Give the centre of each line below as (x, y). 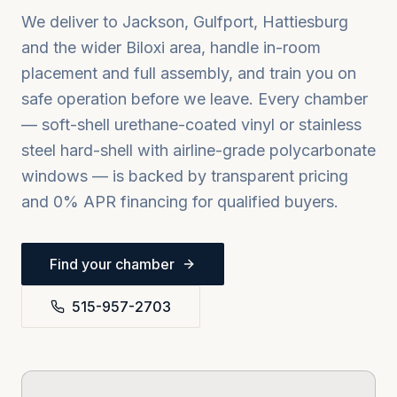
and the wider (74, 47)
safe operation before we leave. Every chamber (195, 99)
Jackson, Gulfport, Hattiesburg (235, 22)
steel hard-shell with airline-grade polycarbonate (198, 150)
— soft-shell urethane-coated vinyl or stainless (191, 125)
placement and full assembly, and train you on (189, 73)
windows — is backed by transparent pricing (185, 176)
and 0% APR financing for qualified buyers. (180, 202)
